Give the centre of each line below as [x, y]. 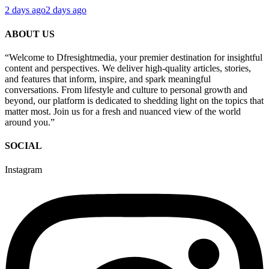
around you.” [30, 122]
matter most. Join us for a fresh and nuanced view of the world [123, 111]
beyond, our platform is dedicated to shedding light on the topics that [134, 101]
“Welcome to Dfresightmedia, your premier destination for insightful [134, 57]
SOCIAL [23, 146]
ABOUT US [30, 34]
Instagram [23, 169]
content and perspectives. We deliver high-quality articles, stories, [128, 68]
